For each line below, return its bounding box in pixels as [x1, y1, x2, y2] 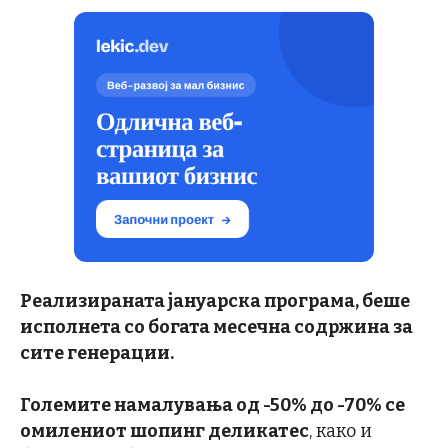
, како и [309, 420, 372, 442]
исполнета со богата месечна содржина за [20, 316, 413, 338]
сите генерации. [20, 342, 174, 364]
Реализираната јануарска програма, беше [20, 290, 410, 312]
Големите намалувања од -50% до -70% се [20, 394, 405, 416]
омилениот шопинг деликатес [20, 420, 309, 442]
